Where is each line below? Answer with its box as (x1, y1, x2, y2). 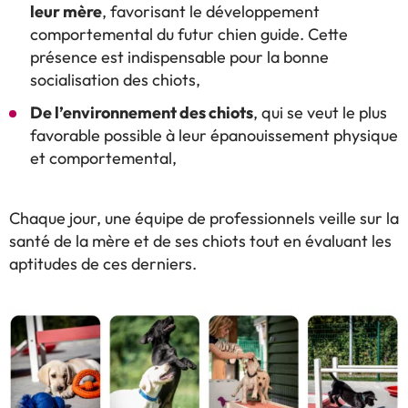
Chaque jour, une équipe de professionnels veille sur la (9, 208, 399, 230)
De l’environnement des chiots (30, 102, 253, 126)
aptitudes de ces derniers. (9, 253, 197, 276)
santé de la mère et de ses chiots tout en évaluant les (9, 230, 392, 253)
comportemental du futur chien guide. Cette (30, 24, 348, 46)
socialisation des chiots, (30, 69, 200, 92)
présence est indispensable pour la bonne (30, 46, 329, 69)
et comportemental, (30, 148, 177, 170)
